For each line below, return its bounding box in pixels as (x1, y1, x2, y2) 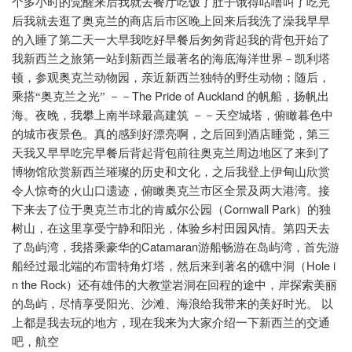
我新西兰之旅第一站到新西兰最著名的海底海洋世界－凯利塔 (12, 53, 330, 66)
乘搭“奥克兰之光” (12, 90, 105, 104)
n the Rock (12, 276, 66, 293)
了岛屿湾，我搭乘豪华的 (12, 241, 141, 255)
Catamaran (141, 238, 198, 255)
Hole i (306, 257, 335, 274)
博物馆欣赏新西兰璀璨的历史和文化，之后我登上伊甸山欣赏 (12, 166, 330, 179)
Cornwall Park (224, 200, 295, 218)
